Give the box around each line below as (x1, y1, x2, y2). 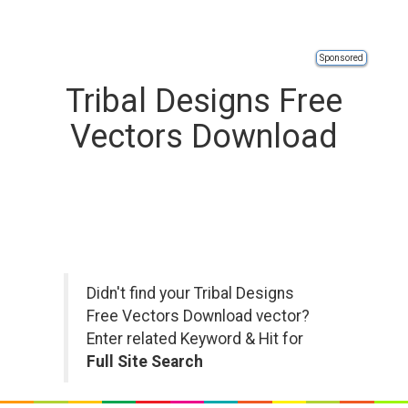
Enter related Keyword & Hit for (87, 330, 303, 348)
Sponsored (320, 53, 363, 63)
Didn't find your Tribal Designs (87, 284, 294, 302)
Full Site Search (87, 352, 203, 371)
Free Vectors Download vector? (87, 307, 310, 325)
